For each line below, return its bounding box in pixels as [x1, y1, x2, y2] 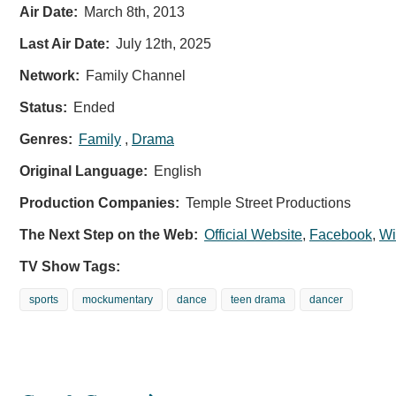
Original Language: [19, 164, 148, 179]
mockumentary [82, 293, 153, 307]
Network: [19, 68, 80, 84]
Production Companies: [19, 195, 179, 211]
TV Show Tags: [19, 259, 120, 275]
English [154, 164, 202, 179]
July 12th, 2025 [116, 36, 211, 52]
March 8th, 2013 [84, 4, 185, 20]
